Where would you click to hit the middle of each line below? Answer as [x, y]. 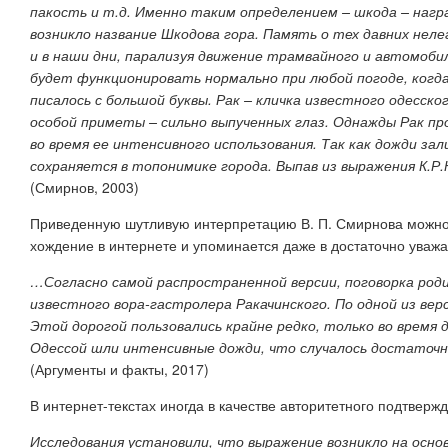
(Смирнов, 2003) [84, 186]
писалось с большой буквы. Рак [137, 98]
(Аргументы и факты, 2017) [119, 368]
